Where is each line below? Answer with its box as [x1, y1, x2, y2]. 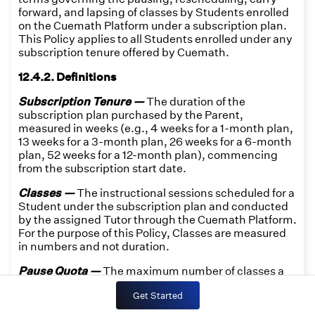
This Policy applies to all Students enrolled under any [18, 32, 292, 46]
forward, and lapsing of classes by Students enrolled [18, 6, 289, 19]
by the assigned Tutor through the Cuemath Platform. [18, 213, 297, 226]
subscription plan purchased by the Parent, [18, 108, 243, 122]
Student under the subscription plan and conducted [18, 200, 288, 213]
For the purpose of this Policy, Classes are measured [18, 226, 286, 240]
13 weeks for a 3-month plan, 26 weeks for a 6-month [18, 135, 292, 148]
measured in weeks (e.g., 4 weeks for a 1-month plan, [18, 122, 293, 135]
